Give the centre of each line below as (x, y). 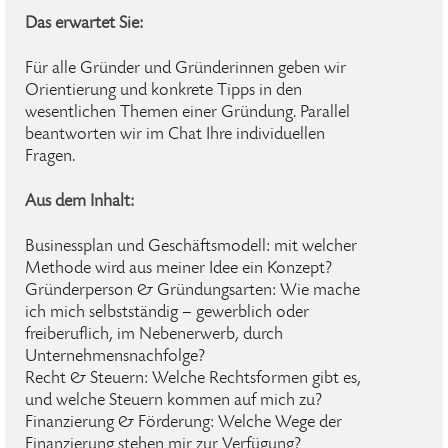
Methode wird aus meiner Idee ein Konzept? (178, 269)
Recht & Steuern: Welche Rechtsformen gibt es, (193, 379)
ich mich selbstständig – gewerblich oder (167, 313)
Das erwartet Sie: (84, 24)
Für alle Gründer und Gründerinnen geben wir (185, 69)
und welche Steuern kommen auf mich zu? (173, 401)
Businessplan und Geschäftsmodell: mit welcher (191, 247)
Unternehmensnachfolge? (115, 357)
